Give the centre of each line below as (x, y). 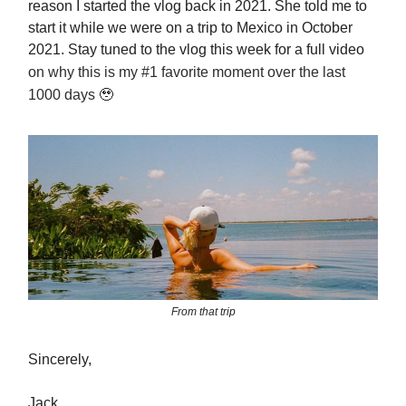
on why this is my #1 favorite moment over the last (187, 72)
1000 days (63, 94)
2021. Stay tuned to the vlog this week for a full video (196, 49)
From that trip (203, 312)
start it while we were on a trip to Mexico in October (190, 27)
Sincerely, (60, 360)
